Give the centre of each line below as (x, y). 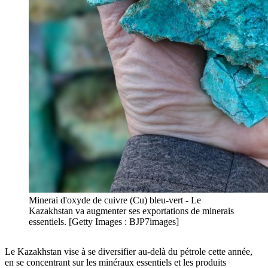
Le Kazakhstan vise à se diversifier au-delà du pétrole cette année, (129, 252)
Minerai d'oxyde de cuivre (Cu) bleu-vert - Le (115, 200)
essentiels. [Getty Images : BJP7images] (104, 222)
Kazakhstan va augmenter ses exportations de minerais (131, 211)
